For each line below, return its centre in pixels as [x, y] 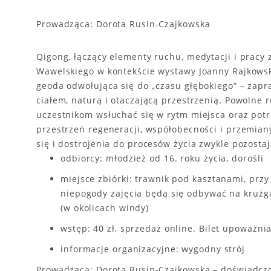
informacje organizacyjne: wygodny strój [153, 249]
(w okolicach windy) [105, 207]
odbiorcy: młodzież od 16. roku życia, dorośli [162, 158]
